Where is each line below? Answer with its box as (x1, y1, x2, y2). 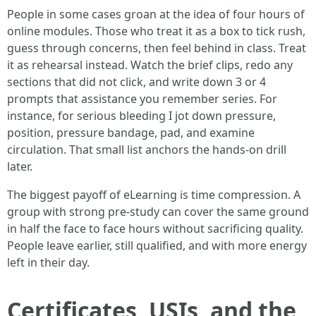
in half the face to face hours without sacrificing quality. (7, 221, 303, 236)
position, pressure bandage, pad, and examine (7, 125, 255, 140)
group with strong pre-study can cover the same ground (7, 204, 309, 219)
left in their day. (7, 255, 90, 270)
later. (7, 159, 32, 174)
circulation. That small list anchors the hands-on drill (7, 142, 286, 157)
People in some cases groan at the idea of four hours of (7, 6, 305, 22)
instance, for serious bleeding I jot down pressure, (7, 108, 276, 123)
